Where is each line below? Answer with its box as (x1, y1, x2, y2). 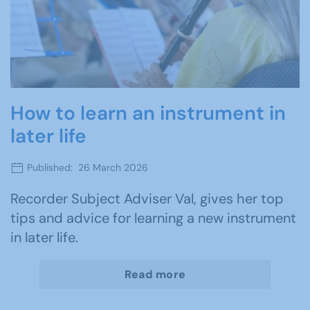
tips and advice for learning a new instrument (10, 209, 296, 228)
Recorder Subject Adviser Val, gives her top (10, 190, 284, 208)
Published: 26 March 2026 (24, 161, 148, 174)
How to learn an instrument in (10, 100, 286, 126)
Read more (124, 267, 186, 282)
